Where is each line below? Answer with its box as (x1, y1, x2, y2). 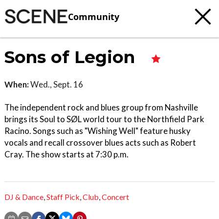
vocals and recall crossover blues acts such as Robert (4, 137, 196, 148)
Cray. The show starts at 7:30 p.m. (4, 149, 129, 159)
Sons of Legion (4, 47, 140, 67)
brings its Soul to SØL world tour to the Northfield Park (4, 114, 204, 124)
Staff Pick (46, 192, 80, 202)
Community (68, 10, 119, 22)
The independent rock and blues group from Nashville (4, 102, 198, 112)
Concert (102, 192, 129, 202)
